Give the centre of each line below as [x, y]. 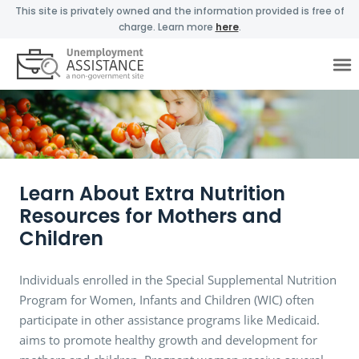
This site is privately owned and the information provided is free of [179, 11]
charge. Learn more [167, 27]
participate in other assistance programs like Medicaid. [169, 319]
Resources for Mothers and [151, 216]
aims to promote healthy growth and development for [168, 339]
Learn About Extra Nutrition [152, 193]
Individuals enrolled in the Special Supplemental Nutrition [178, 279]
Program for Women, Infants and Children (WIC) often [167, 299]
